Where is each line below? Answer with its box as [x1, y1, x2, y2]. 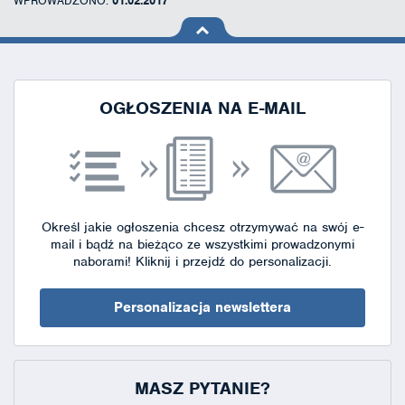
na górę [168, 34, 214, 51]
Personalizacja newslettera [114, 298, 291, 316]
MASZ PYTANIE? [135, 377, 270, 400]
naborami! [73, 253, 131, 269]
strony [168, 52, 204, 68]
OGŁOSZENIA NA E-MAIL [99, 97, 306, 119]
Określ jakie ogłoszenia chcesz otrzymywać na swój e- [42, 219, 363, 235]
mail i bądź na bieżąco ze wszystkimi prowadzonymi [51, 236, 354, 252]
